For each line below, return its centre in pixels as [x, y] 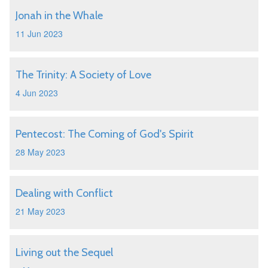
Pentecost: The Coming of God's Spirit [105, 134]
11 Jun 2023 [39, 33]
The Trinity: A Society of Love [83, 75]
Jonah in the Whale [59, 16]
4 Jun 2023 [37, 93]
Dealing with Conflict [64, 193]
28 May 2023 [40, 152]
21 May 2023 [40, 211]
